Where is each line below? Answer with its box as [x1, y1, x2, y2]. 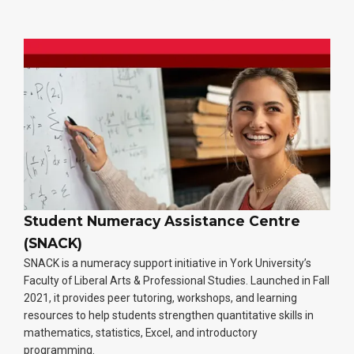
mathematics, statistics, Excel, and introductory [24, 326, 258, 339]
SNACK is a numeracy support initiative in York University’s [24, 256, 311, 269]
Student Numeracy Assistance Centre [24, 212, 300, 229]
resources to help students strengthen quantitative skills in [24, 308, 314, 322]
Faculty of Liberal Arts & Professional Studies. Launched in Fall [24, 273, 330, 287]
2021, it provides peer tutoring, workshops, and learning [24, 291, 297, 304]
